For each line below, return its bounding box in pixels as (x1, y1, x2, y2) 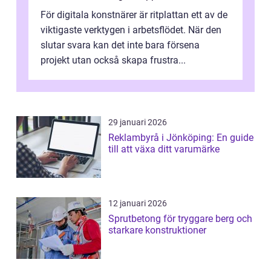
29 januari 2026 (108, 117, 167, 127)
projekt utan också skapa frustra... (41, 54, 186, 66)
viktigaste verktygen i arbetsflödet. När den (41, 24, 221, 36)
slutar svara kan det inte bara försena (41, 39, 200, 51)
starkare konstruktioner (108, 224, 206, 236)
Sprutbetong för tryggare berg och (108, 212, 252, 224)
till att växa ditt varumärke (108, 143, 220, 155)
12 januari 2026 (108, 198, 167, 208)
